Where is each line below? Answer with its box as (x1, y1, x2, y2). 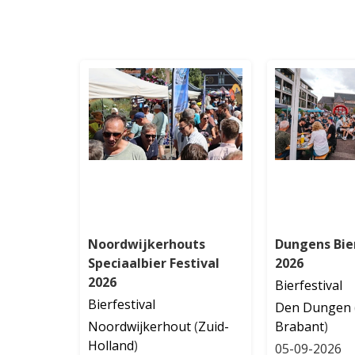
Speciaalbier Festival (88, 254, 220, 272)
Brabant (274, 317, 324, 335)
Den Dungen (274, 298, 351, 316)
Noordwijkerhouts (88, 235, 206, 253)
